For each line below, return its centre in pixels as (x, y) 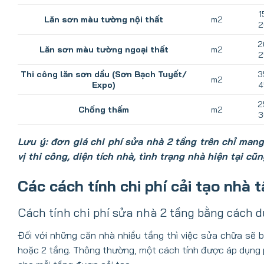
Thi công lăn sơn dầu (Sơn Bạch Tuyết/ (104, 75)
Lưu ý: (33, 142)
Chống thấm (104, 110)
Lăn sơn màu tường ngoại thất (104, 50)
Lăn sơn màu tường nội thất (104, 20)
